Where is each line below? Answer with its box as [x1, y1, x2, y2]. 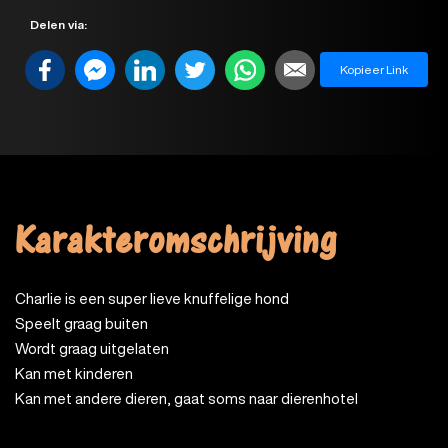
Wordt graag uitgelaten [15, 340, 169, 356]
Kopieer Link [340, 63, 408, 77]
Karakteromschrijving [15, 226, 337, 274]
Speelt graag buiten [15, 315, 148, 331]
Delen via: [30, 17, 87, 31]
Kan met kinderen [15, 365, 133, 381]
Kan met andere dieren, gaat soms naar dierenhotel [15, 390, 358, 406]
